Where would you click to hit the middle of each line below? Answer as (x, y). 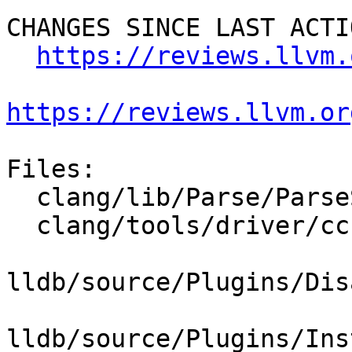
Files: (51, 169)
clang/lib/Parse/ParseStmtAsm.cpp (21, 198)
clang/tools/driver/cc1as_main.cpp (21, 226)
